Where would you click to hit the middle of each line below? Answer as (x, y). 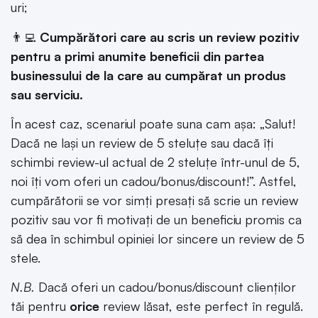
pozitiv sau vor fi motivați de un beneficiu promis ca (156, 219)
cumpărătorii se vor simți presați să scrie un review (154, 200)
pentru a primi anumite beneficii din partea (137, 56)
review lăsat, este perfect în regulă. (201, 306)
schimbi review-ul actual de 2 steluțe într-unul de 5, (155, 161)
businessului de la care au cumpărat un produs (148, 75)
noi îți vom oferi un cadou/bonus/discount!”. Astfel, (154, 181)
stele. (26, 257)
